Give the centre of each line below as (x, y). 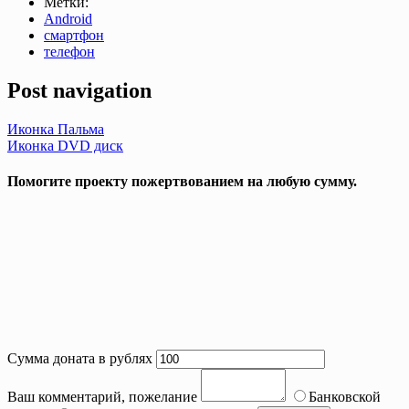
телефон (69, 51)
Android (68, 18)
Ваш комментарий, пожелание (102, 397)
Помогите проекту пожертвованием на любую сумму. (182, 181)
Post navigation (79, 90)
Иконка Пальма (56, 129)
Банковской (345, 397)
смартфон (74, 35)
